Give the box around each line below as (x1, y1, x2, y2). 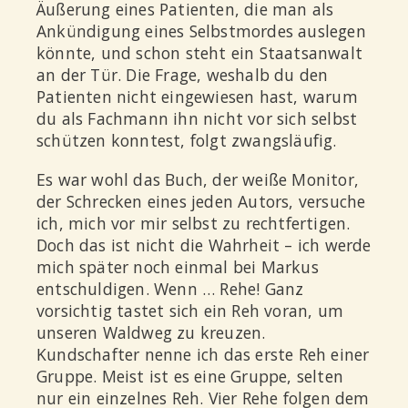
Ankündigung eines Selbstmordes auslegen (36, 19, 366, 42)
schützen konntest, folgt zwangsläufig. (36, 128, 337, 151)
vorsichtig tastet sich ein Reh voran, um (36, 300, 344, 322)
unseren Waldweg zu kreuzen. (36, 321, 266, 344)
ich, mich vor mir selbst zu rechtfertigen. (36, 212, 351, 235)
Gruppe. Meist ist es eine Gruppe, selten (36, 365, 344, 388)
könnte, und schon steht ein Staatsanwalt (36, 41, 363, 64)
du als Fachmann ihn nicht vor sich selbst (36, 107, 358, 129)
